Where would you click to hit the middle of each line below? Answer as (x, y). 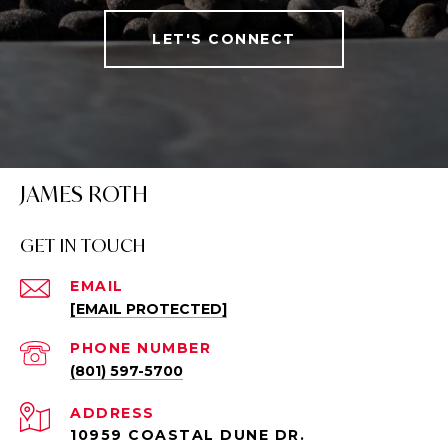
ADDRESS (112, 412)
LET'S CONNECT (224, 38)
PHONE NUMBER (140, 347)
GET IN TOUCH (83, 244)
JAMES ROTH (84, 193)
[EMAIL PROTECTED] (148, 308)
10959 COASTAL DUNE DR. (187, 434)
